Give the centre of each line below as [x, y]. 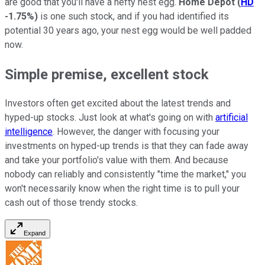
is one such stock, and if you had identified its [133, 16]
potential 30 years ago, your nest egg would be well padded [128, 30]
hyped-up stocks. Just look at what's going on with [110, 118]
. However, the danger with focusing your [136, 132]
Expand [35, 233]
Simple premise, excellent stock [107, 74]
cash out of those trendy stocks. [71, 203]
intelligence [29, 132]
